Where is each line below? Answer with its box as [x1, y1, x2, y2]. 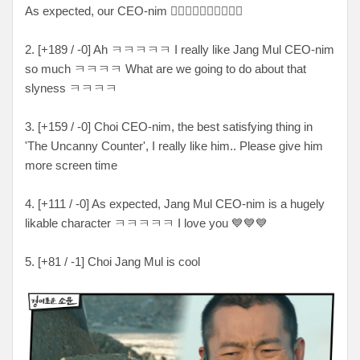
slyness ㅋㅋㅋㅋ [25, 80, 117, 95]
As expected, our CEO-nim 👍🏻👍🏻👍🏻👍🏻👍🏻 [25, 3, 243, 18]
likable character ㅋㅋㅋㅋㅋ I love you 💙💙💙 [25, 215, 268, 230]
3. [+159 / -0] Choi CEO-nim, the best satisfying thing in [25, 119, 313, 133]
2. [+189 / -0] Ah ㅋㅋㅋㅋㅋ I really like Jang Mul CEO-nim [25, 42, 334, 56]
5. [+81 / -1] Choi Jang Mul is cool [25, 254, 203, 268]
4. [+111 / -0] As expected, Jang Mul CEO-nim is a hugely [25, 196, 325, 211]
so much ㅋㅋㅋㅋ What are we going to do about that [25, 61, 306, 76]
